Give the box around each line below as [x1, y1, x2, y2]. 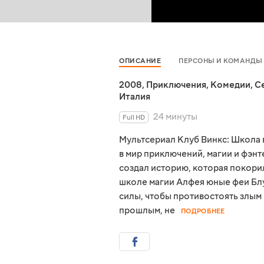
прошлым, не [119, 204, 175, 217]
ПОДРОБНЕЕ [181, 207, 225, 216]
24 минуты [153, 111, 197, 123]
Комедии [210, 79, 250, 91]
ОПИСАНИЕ [119, 57, 161, 66]
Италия [119, 91, 150, 103]
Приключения [146, 79, 206, 91]
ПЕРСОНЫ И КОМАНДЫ [179, 57, 263, 66]
